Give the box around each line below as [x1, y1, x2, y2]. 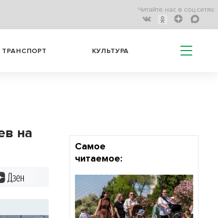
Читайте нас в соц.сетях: [138, 5, 216, 14]
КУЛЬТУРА [91, 46, 129, 55]
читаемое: [74, 153, 122, 164]
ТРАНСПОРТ [2, 46, 47, 55]
